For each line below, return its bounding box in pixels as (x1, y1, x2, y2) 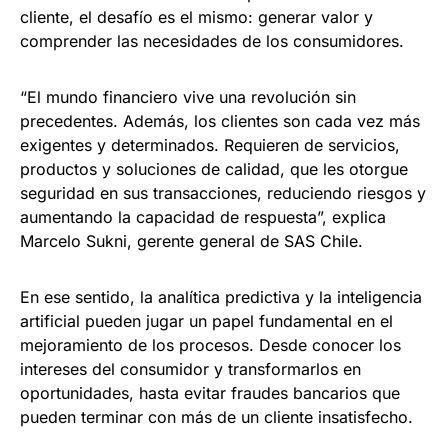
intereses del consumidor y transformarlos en (20, 359, 361, 380)
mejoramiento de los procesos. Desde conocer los (20, 335, 401, 356)
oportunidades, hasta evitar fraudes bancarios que (20, 383, 400, 404)
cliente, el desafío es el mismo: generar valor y (20, 7, 373, 28)
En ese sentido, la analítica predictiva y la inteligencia (20, 287, 422, 308)
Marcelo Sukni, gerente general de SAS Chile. (20, 231, 363, 252)
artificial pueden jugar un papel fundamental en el (20, 311, 393, 332)
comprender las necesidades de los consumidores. (20, 31, 404, 52)
